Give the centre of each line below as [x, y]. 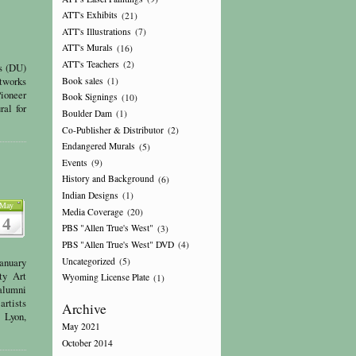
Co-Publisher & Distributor [112, 130]
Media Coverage [92, 212]
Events [74, 163]
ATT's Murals [87, 48]
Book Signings [89, 97]
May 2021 [81, 327]
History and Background [108, 179]
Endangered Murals [98, 146]
